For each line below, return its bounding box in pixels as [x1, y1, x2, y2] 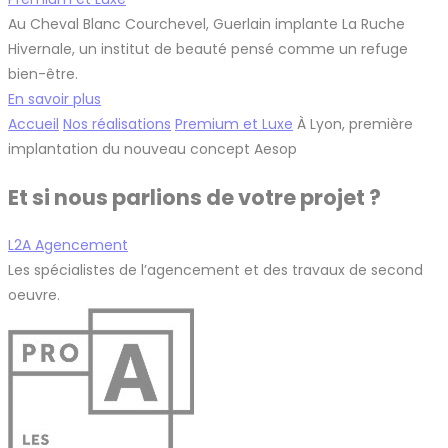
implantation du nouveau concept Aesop [8, 138, 297, 159]
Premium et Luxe [175, 113, 293, 134]
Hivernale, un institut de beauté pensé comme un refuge [8, 38, 408, 59]
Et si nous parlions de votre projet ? [8, 183, 381, 212]
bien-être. [8, 63, 78, 84]
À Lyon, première [297, 113, 413, 134]
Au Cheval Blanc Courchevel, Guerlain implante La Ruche [8, 13, 405, 34]
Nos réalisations [63, 113, 171, 134]
